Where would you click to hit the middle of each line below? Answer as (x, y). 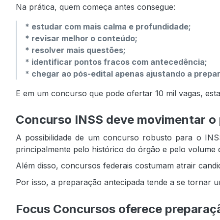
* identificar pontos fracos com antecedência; (116, 62)
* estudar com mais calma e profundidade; (108, 26)
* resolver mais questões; (75, 50)
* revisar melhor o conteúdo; (81, 38)
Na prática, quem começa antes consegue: (96, 7)
